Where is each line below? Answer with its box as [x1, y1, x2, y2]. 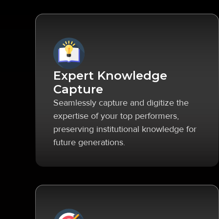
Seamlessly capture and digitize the [53, 97, 189, 108]
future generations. [53, 137, 125, 148]
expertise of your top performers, [53, 110, 179, 121]
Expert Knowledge [53, 68, 167, 83]
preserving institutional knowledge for [53, 124, 197, 134]
